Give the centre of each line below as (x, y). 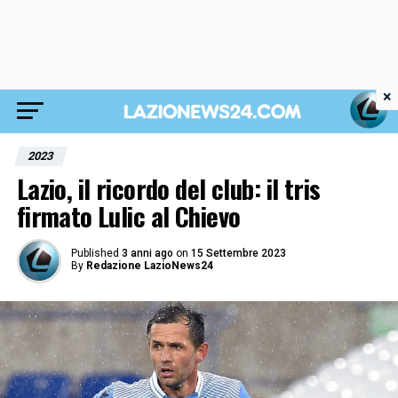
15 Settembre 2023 (238, 253)
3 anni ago (147, 253)
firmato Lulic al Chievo (128, 216)
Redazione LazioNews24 (149, 266)
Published (95, 253)
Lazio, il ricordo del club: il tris (168, 188)
